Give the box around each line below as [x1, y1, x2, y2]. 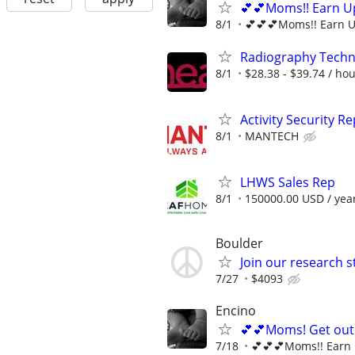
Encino [216, 301, 256, 319]
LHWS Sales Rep [240, 174, 335, 192]
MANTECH [245, 128, 299, 143]
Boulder [216, 235, 263, 253]
